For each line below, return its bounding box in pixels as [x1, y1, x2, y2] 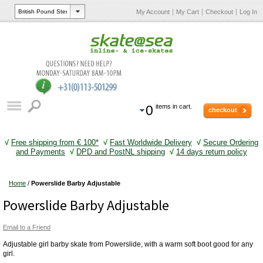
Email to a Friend [3, 223, 50, 231]
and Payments [16, 147, 65, 156]
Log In [240, 8, 257, 15]
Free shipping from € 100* [11, 137, 99, 147]
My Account [136, 8, 170, 15]
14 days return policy [176, 147, 247, 156]
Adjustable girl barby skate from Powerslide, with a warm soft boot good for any [3, 240, 253, 248]
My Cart [176, 8, 199, 15]
